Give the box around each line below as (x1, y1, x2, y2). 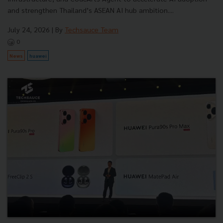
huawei (29, 52, 47, 59)
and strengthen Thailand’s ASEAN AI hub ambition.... (7, 5, 174, 15)
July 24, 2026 (7, 25, 50, 34)
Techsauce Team (65, 25, 118, 34)
